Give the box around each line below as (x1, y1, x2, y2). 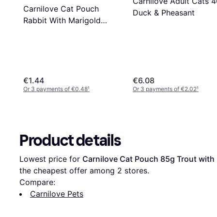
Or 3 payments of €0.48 (23, 85, 88, 93)
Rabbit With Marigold (23, 15, 101, 25)
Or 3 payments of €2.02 (133, 85, 197, 93)
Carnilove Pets (30, 189, 83, 199)
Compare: (19, 177, 55, 187)
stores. (122, 166, 149, 176)
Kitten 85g (23, 27, 62, 37)
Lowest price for (19, 154, 82, 164)
